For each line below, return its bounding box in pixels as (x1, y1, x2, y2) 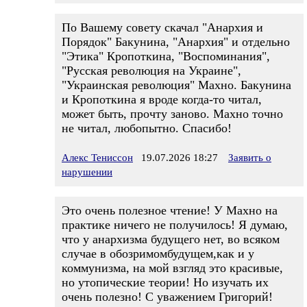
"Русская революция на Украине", (62, 64, 241, 77)
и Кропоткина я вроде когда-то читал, (62, 93, 262, 106)
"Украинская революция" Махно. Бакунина (62, 78, 291, 92)
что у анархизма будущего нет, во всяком (62, 232, 280, 246)
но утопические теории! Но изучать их (62, 275, 269, 289)
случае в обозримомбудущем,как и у (62, 247, 254, 260)
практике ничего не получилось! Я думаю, (62, 218, 288, 232)
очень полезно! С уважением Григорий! (62, 290, 273, 304)
